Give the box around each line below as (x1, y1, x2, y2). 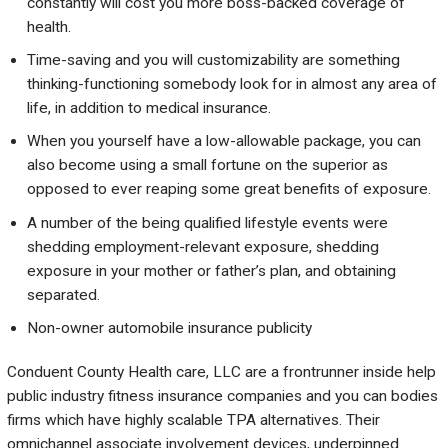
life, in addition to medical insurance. (27, 99, 272, 118)
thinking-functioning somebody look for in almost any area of (27, 75, 438, 94)
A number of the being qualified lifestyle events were (27, 213, 389, 232)
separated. (27, 285, 101, 304)
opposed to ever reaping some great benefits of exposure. (27, 180, 432, 199)
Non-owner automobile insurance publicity (27, 318, 313, 337)
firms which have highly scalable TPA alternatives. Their (7, 411, 380, 430)
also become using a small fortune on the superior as (27, 156, 389, 175)
